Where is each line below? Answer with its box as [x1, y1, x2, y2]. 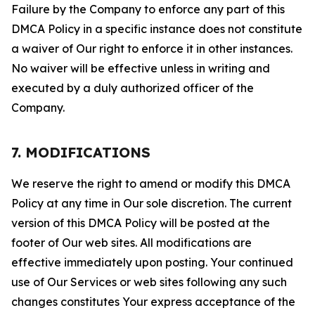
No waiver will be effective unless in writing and [11, 61, 270, 75]
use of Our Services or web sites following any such [11, 275, 287, 289]
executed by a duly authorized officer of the [11, 81, 254, 95]
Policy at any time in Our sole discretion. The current [11, 196, 292, 210]
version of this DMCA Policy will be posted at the [11, 216, 270, 230]
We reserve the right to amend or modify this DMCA [11, 176, 290, 191]
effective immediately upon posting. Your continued [11, 255, 293, 269]
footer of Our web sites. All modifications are [11, 236, 252, 250]
